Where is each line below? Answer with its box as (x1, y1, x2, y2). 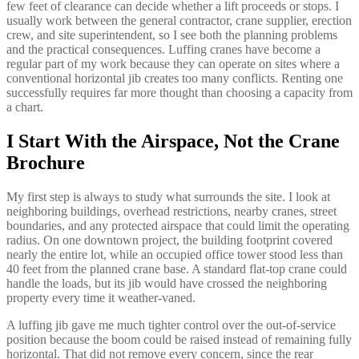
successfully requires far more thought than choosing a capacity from (6, 85, 353, 99)
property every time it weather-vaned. (6, 290, 196, 305)
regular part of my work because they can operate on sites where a (6, 56, 340, 71)
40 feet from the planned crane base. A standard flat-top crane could (6, 261, 347, 276)
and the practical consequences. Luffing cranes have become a (6, 42, 321, 56)
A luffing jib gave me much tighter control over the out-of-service (6, 317, 336, 332)
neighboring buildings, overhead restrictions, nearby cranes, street (6, 204, 337, 218)
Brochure (6, 151, 85, 173)
